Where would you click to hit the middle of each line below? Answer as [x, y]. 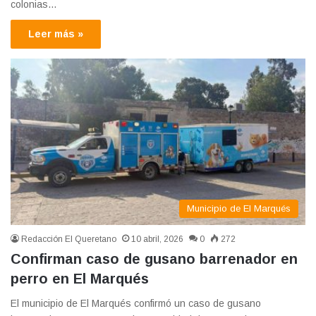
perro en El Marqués [80, 278]
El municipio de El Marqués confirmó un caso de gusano [136, 303]
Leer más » [56, 34]
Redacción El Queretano [69, 239]
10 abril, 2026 [157, 239]
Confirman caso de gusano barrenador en [154, 259]
